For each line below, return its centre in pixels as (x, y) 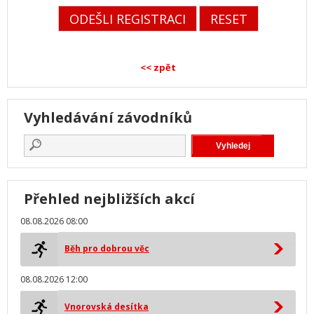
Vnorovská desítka (107, 307)
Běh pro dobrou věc (107, 248)
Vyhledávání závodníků (108, 117)
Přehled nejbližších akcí (109, 199)
